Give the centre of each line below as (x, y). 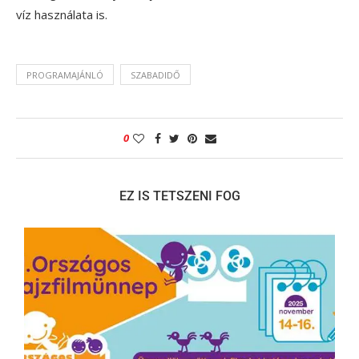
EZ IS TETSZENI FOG (179, 196)
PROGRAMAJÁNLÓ (65, 75)
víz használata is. (62, 15)
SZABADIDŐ (155, 75)
